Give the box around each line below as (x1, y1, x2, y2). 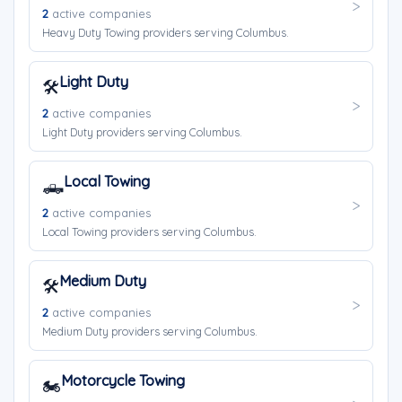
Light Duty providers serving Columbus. (42, 125, 242, 139)
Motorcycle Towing (61, 371, 185, 389)
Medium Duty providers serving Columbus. (42, 324, 258, 338)
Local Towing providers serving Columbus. (42, 224, 257, 239)
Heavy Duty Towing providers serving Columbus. (42, 25, 289, 39)
